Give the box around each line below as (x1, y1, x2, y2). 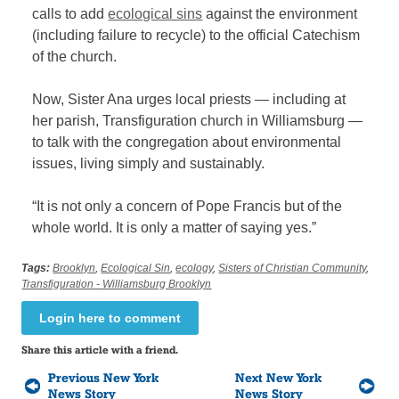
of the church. (32, 48, 121, 64)
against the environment (202, 5, 358, 21)
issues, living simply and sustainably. (32, 155, 273, 171)
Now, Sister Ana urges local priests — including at (32, 91, 346, 107)
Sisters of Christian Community (218, 261, 367, 274)
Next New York (234, 370, 322, 385)
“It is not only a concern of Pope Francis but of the (32, 198, 343, 214)
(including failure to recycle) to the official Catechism (32, 27, 361, 43)
